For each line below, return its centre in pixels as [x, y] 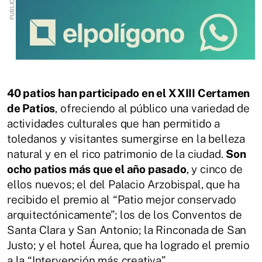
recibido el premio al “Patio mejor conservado [122, 199]
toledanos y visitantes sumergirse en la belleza [126, 139]
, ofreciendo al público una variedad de [152, 108]
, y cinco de [214, 169]
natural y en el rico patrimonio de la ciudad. [117, 154]
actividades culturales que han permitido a [114, 123]
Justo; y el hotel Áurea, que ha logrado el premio [128, 245]
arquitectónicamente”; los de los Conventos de [125, 215]
